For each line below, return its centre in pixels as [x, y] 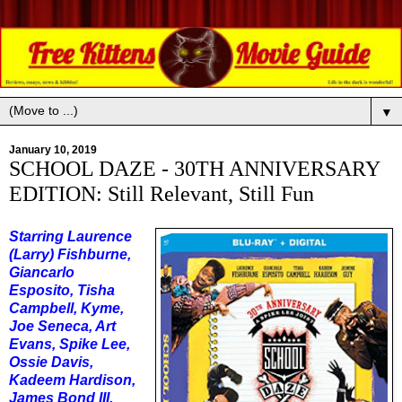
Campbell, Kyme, [66, 309]
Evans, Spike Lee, [70, 345]
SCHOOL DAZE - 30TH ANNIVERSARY [194, 169]
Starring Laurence [70, 237]
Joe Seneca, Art [62, 327]
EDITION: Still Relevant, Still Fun [162, 194]
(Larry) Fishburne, [70, 255]
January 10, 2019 [53, 150]
